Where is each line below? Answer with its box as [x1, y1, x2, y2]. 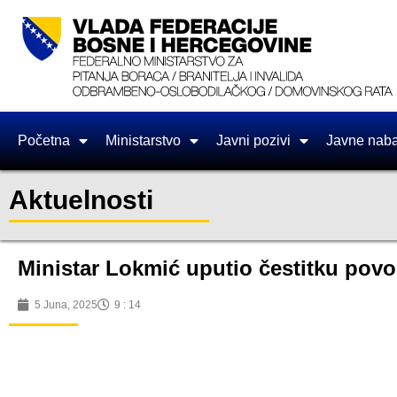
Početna [18, 133, 70, 148]
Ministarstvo [105, 133, 181, 148]
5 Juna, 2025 [35, 299, 97, 311]
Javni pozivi [216, 133, 291, 148]
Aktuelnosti [9, 185, 153, 214]
